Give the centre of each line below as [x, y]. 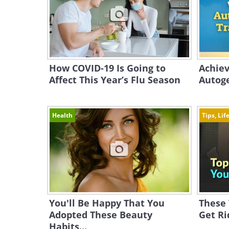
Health [62, 115]
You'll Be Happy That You [107, 203]
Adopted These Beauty [101, 215]
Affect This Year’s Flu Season [115, 80]
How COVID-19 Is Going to [107, 68]
